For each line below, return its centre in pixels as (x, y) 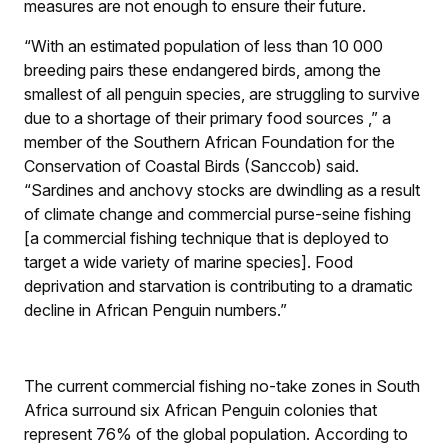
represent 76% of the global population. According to (216, 433)
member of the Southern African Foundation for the (209, 141)
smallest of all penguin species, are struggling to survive (222, 93)
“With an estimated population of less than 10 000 (203, 45)
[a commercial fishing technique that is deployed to (206, 237)
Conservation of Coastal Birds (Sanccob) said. (191, 165)
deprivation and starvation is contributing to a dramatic (218, 285)
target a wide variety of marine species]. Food (188, 261)
